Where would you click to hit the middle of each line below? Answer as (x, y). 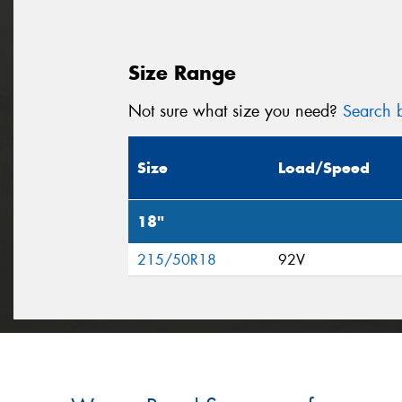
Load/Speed (324, 168)
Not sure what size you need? (236, 111)
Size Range (182, 72)
